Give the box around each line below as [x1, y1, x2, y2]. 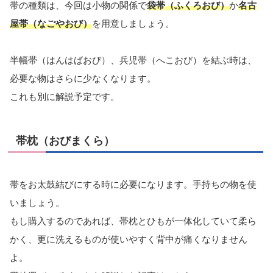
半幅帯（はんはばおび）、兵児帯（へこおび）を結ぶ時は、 [10, 54, 257, 65]
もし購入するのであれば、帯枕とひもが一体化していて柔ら [10, 215, 257, 226]
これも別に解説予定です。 [10, 91, 119, 102]
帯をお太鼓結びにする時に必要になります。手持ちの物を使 [10, 179, 257, 190]
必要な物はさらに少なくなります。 [10, 73, 156, 83]
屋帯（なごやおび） [10, 18, 92, 29]
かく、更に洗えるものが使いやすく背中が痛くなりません [10, 233, 247, 244]
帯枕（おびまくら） [16, 134, 115, 147]
